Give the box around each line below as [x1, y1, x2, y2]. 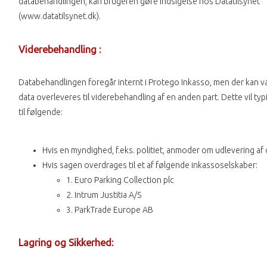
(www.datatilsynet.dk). [18, 11, 101, 21]
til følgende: [18, 107, 63, 117]
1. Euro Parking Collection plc [66, 175, 174, 185]
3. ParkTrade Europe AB [66, 205, 153, 215]
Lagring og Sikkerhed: [18, 237, 114, 249]
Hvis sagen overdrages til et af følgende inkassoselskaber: [42, 160, 257, 170]
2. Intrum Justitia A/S [66, 190, 141, 200]
